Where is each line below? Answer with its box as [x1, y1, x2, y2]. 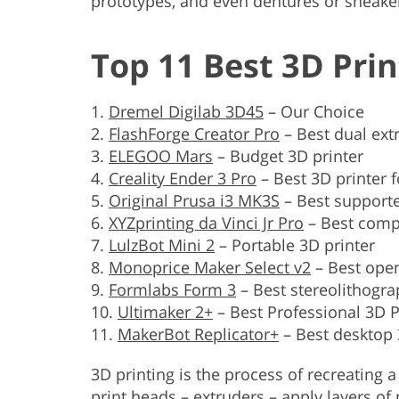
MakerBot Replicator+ [118, 322, 279, 345]
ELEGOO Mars [109, 144, 213, 167]
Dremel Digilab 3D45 [109, 100, 264, 122]
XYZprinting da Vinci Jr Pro [109, 211, 304, 233]
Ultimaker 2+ [118, 300, 213, 322]
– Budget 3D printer [213, 144, 363, 167]
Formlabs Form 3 [109, 278, 236, 300]
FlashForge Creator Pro [109, 122, 280, 144]
